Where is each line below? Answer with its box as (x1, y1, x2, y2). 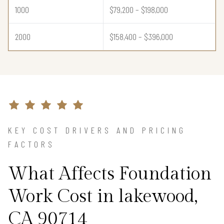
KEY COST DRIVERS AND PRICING (8, 124, 186, 136)
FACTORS (8, 138, 55, 150)
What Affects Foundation (8, 163, 211, 185)
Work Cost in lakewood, (8, 186, 197, 207)
